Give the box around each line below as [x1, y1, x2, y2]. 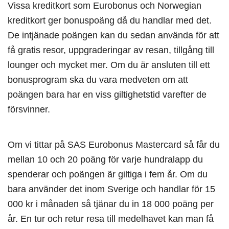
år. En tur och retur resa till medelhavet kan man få [8, 213, 214, 224]
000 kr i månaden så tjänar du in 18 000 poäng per [8, 198, 214, 210]
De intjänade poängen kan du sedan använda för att [8, 30, 219, 41]
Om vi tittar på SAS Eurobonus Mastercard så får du [8, 139, 220, 150]
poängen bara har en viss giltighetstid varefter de [8, 89, 207, 100]
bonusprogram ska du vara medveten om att [8, 74, 188, 85]
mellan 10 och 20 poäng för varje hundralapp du [8, 154, 203, 165]
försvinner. [8, 104, 50, 115]
